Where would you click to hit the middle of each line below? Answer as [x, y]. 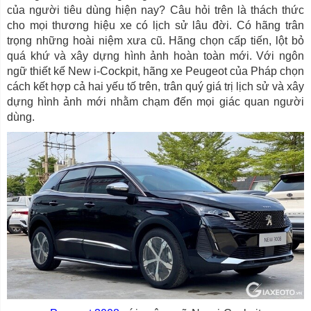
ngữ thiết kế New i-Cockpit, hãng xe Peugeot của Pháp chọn [155, 72]
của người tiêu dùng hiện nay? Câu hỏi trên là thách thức [155, 10]
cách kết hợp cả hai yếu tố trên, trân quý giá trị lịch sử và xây [155, 87]
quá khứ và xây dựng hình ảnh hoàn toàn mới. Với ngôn [155, 56]
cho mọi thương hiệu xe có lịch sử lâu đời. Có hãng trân [155, 26]
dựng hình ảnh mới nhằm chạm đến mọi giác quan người [155, 102]
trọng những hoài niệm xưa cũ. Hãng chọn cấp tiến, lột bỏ [155, 41]
